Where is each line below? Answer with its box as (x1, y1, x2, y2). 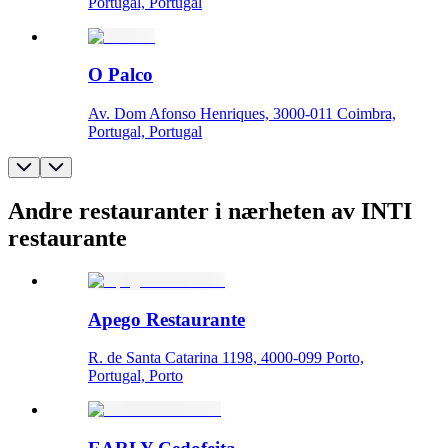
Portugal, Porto (88, 367, 183, 385)
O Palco (88, 64, 153, 86)
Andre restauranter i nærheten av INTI (8, 197, 412, 224)
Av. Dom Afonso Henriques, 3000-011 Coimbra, (88, 105, 396, 122)
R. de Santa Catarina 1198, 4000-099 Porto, (88, 349, 364, 367)
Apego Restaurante (88, 308, 245, 330)
